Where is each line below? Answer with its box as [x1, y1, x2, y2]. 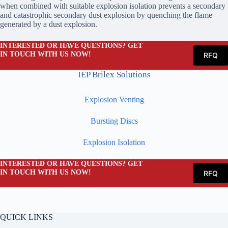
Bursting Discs [90, 116, 138, 125]
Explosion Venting [84, 95, 144, 104]
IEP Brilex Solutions [77, 69, 151, 79]
